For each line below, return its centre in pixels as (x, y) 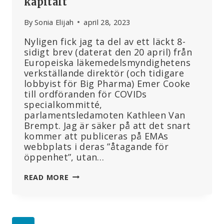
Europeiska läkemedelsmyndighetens (107, 62)
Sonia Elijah (54, 22)
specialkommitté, (63, 104)
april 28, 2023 (107, 22)
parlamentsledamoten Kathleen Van (105, 115)
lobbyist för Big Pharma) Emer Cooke (107, 83)
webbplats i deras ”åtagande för (96, 146)
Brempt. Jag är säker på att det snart (107, 125)
